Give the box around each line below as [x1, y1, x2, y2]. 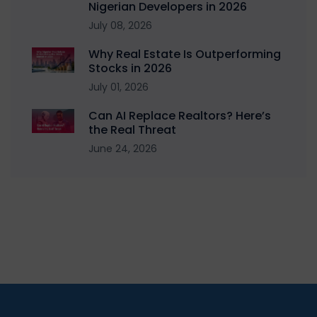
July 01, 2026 [88, 79, 149, 94]
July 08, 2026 [88, 18, 152, 33]
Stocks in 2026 [88, 59, 172, 76]
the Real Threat [88, 121, 176, 138]
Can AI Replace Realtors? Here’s [88, 107, 271, 124]
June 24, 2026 [88, 141, 157, 156]
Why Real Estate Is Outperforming [88, 45, 281, 62]
